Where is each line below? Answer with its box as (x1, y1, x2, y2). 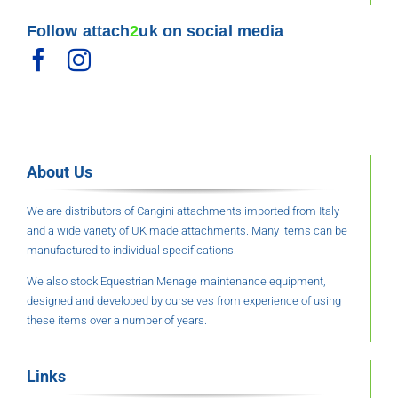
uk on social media (139, 22, 284, 41)
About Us (26, 163, 92, 182)
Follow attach (26, 22, 131, 41)
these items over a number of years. (26, 314, 207, 328)
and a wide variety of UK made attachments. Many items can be (26, 224, 347, 238)
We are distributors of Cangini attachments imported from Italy (26, 204, 339, 219)
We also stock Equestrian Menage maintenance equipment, (26, 275, 326, 289)
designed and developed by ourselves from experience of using (26, 294, 341, 308)
